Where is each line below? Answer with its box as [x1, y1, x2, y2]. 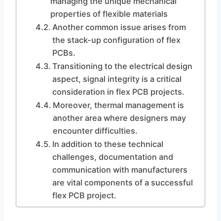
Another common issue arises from [52, 22, 186, 32]
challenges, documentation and [52, 152, 173, 162]
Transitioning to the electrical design [52, 61, 192, 71]
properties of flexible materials [50, 9, 168, 19]
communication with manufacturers [52, 165, 187, 175]
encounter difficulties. [52, 126, 138, 136]
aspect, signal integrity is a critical [52, 74, 182, 84]
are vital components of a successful [52, 178, 193, 187]
